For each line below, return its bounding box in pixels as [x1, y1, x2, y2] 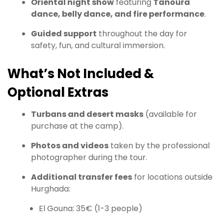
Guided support [31, 28, 97, 40]
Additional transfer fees [31, 171, 132, 183]
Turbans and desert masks [31, 109, 143, 120]
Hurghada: [31, 183, 70, 195]
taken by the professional [109, 140, 210, 152]
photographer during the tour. [31, 152, 147, 164]
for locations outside [132, 171, 213, 183]
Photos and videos [31, 140, 109, 152]
